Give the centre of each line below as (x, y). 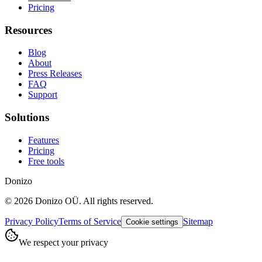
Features (44, 140)
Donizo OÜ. (58, 201)
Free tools (46, 161)
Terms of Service (90, 221)
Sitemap (198, 221)
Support (43, 95)
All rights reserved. (118, 201)
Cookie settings (152, 222)
